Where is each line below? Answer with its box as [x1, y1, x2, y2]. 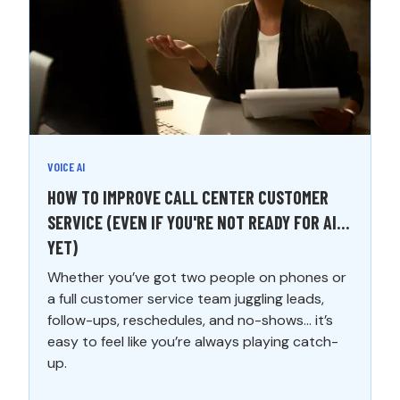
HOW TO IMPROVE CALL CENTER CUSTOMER [47, 186, 329, 208]
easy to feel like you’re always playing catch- [47, 331, 339, 351]
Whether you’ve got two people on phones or [47, 267, 347, 287]
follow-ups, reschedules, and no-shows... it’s [47, 310, 334, 329]
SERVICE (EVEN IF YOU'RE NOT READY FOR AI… [47, 211, 350, 233]
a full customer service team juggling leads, [47, 288, 325, 308]
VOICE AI [47, 158, 86, 174]
